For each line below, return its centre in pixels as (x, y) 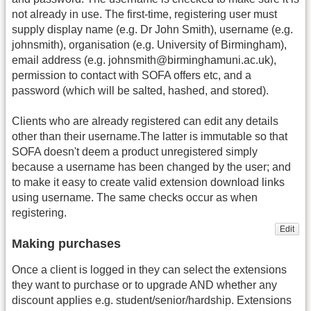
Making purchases (66, 243)
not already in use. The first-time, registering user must (144, 14)
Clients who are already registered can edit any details (145, 121)
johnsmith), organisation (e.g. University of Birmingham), (149, 44)
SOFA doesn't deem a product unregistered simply (135, 152)
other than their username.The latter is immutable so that (150, 137)
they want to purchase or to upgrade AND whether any (144, 285)
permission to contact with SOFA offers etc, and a (132, 75)
